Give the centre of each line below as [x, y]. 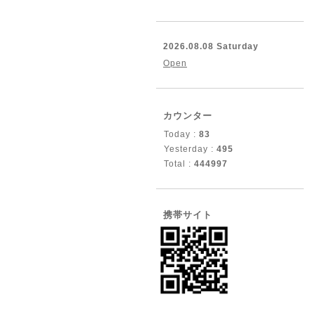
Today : [181, 134]
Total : [179, 164]
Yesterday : [190, 149]
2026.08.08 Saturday [211, 46]
